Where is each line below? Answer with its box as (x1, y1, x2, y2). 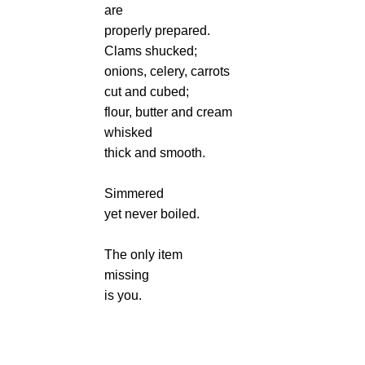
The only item (104, 248, 182, 262)
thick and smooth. (104, 146, 205, 160)
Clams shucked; (104, 44, 197, 58)
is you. (104, 288, 142, 302)
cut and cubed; (104, 85, 189, 99)
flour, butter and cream (104, 105, 232, 119)
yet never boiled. (104, 207, 200, 221)
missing (104, 268, 149, 282)
